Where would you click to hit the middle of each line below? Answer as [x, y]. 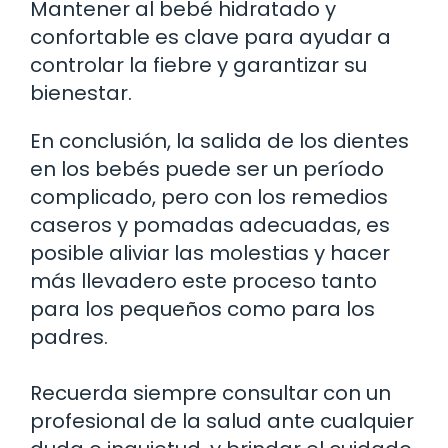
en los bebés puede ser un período [207, 168]
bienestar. [81, 92]
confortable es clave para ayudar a [210, 36]
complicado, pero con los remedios [209, 196]
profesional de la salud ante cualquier [222, 420]
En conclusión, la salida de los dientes [219, 140]
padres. [69, 336]
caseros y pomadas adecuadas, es [210, 224]
